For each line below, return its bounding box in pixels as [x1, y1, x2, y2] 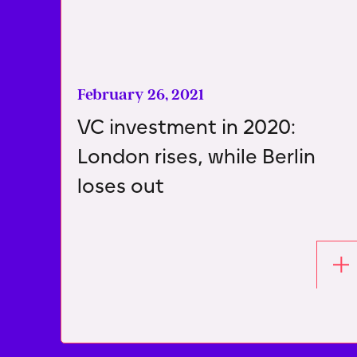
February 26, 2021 [77, 84, 204, 104]
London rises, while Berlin [77, 143, 316, 169]
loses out [77, 172, 164, 198]
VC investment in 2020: [77, 113, 296, 139]
